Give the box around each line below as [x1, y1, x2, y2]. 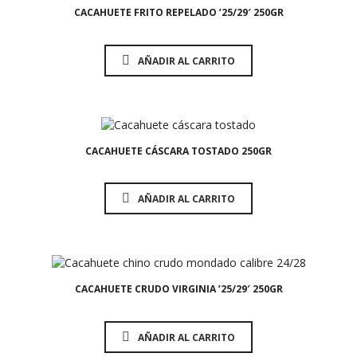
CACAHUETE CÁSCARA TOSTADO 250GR [85, 143, 272, 158]
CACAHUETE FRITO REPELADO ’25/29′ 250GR [73, 6, 284, 20]
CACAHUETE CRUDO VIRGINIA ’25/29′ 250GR [74, 282, 283, 296]
